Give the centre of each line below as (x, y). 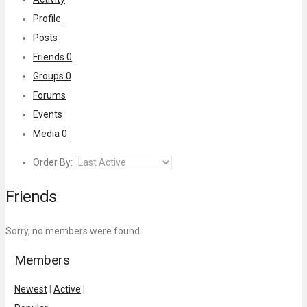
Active (67, 289)
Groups (49, 76)
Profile (47, 18)
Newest (30, 289)
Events (48, 114)
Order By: (53, 162)
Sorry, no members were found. (74, 231)
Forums (49, 95)
